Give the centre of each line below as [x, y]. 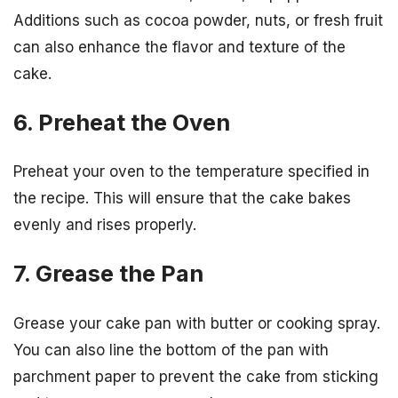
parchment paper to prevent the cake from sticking [196, 376]
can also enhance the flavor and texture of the [179, 47]
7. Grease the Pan [108, 274]
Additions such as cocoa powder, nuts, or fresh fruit [198, 20]
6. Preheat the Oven [122, 123]
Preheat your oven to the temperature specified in [191, 172]
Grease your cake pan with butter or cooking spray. [197, 323]
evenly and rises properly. [105, 225]
